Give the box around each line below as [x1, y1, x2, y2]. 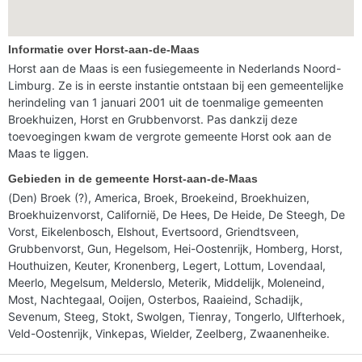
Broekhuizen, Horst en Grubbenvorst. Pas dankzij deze [8, 112, 297, 126]
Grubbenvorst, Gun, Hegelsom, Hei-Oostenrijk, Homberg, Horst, [8, 241, 343, 255]
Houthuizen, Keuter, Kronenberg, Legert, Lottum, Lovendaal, [8, 258, 326, 272]
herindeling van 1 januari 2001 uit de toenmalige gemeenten [8, 95, 323, 109]
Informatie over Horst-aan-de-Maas [8, 42, 200, 56]
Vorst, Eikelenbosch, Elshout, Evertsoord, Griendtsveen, [8, 224, 299, 238]
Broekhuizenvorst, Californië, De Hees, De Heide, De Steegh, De [8, 207, 345, 221]
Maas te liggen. [8, 145, 89, 160]
